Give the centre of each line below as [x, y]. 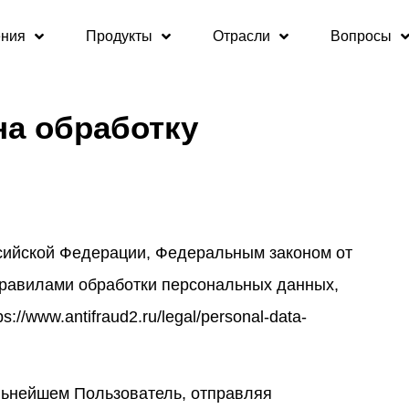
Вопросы [361, 36]
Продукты [119, 36]
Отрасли [241, 36]
